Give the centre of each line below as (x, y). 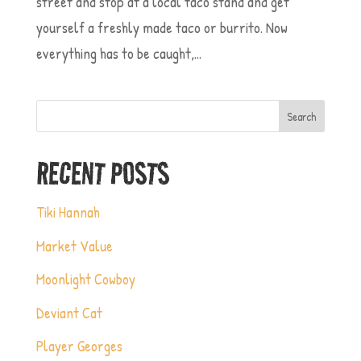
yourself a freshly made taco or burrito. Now (162, 27)
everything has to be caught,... (118, 53)
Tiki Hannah (68, 212)
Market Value (74, 245)
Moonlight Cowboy (85, 279)
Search (302, 116)
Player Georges (79, 346)
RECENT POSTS (102, 173)
